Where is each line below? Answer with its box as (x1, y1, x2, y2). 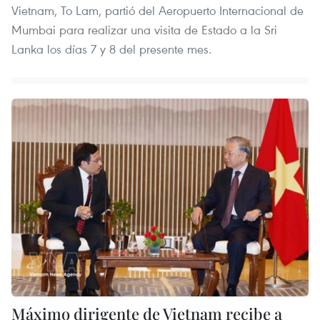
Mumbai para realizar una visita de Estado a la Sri (11, 21, 277, 38)
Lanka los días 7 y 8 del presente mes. (11, 40, 211, 57)
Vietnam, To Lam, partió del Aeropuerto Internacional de (11, 1, 304, 19)
